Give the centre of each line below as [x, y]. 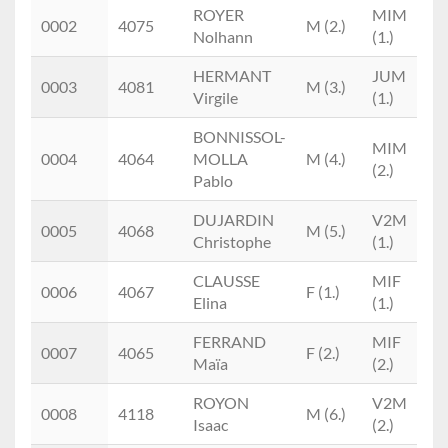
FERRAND [229, 342]
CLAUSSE [226, 281]
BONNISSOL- [239, 137]
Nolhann [223, 37]
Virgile [215, 98]
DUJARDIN [233, 220]
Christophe [232, 242]
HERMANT [232, 76]
